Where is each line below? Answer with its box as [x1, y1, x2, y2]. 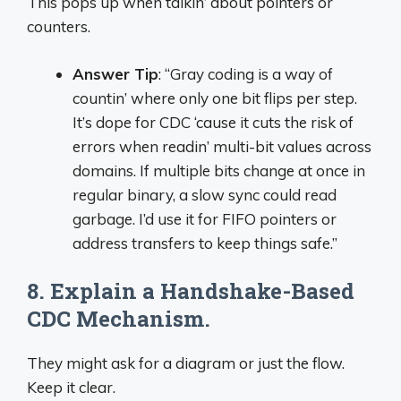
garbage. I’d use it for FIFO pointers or [73, 209, 337, 228]
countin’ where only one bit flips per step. [73, 88, 357, 107]
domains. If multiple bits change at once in [73, 160, 365, 180]
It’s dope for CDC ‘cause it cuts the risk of [73, 112, 354, 132]
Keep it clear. [27, 378, 115, 397]
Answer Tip [73, 64, 158, 83]
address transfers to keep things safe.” [73, 233, 337, 252]
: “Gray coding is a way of [158, 64, 333, 83]
